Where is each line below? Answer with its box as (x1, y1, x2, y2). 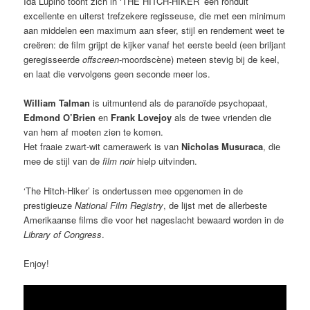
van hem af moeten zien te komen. (24, 125, 164, 139)
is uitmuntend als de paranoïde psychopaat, (90, 96, 268, 110)
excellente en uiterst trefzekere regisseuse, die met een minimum (24, 9, 286, 23)
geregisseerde (24, 53, 83, 66)
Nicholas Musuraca (181, 140, 264, 154)
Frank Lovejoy (111, 111, 175, 125)
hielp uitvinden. (134, 154, 198, 168)
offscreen (82, 53, 120, 66)
